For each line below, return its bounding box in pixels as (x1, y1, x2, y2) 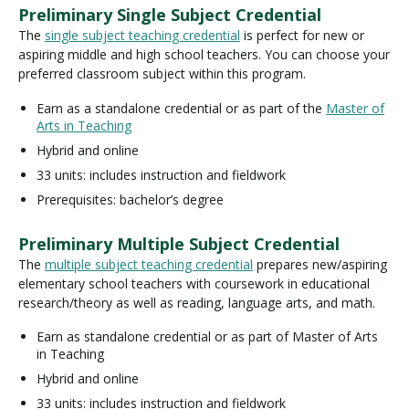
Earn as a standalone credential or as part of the (37, 99, 326, 117)
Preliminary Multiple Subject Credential (18, 232, 344, 255)
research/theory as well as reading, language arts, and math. (18, 293, 375, 311)
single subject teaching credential (45, 26, 240, 45)
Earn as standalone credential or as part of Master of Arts (37, 328, 378, 346)
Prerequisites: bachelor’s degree (37, 190, 227, 208)
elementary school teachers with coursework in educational (18, 274, 370, 292)
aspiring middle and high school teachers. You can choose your (18, 46, 390, 64)
